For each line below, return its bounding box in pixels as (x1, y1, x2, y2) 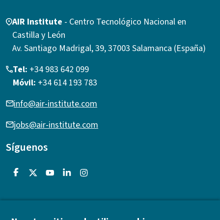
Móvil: (13, 76, 36, 89)
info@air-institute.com (14, 97, 97, 110)
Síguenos (6, 139, 48, 155)
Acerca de (6, 199, 58, 217)
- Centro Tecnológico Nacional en (64, 15, 186, 28)
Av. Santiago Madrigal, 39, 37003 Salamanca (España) (12, 42, 206, 55)
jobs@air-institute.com (14, 118, 98, 131)
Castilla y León (12, 28, 65, 41)
